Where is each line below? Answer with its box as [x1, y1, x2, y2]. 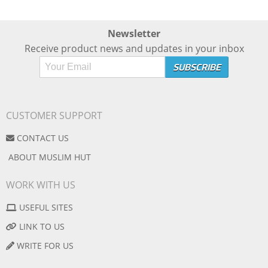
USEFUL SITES [19, 202, 73, 214]
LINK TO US [19, 221, 65, 233]
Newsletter [108, 27, 160, 41]
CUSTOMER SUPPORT [6, 109, 102, 123]
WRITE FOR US [17, 240, 74, 252]
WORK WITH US [6, 178, 75, 192]
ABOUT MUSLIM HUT [8, 151, 91, 163]
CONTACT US [17, 132, 69, 144]
